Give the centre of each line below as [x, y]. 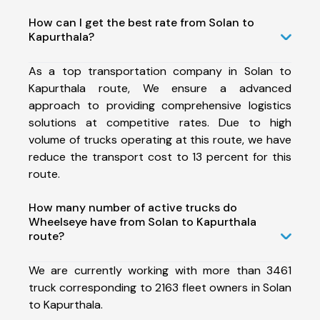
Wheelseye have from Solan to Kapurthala [142, 221]
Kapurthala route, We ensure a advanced [160, 88]
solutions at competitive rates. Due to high [160, 122]
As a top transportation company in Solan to [160, 71]
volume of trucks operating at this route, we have [160, 139]
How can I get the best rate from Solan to [141, 22]
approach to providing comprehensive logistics [160, 105]
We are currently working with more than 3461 [160, 270]
